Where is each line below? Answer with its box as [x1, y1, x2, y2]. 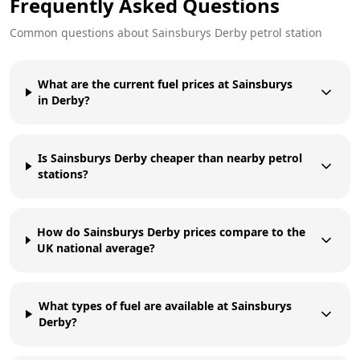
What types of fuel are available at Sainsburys [38, 297, 292, 313]
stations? [38, 166, 89, 182]
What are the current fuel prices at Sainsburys [38, 76, 293, 92]
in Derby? [38, 92, 91, 108]
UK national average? [36, 239, 155, 256]
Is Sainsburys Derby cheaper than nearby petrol [38, 149, 303, 166]
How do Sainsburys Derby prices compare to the [36, 223, 305, 239]
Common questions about [10, 24, 152, 40]
